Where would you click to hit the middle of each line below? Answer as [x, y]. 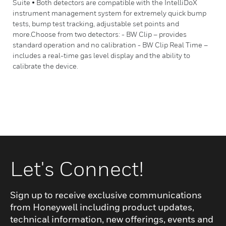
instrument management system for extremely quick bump [109, 13]
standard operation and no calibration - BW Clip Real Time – [110, 45]
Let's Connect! [77, 168]
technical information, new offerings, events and [112, 219]
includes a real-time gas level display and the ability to [101, 55]
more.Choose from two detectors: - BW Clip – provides [100, 34]
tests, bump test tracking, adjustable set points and [96, 23]
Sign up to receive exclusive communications [106, 195]
